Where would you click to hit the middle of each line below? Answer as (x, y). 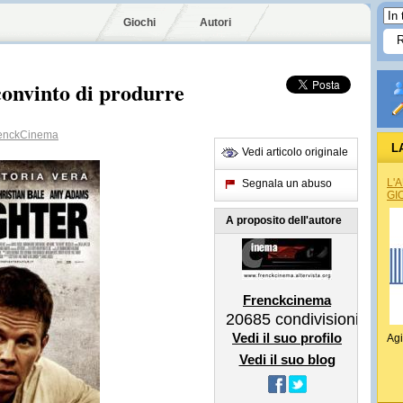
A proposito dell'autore (284, 220)
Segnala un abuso (287, 184)
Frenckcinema (287, 300)
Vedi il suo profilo (287, 338)
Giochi (139, 22)
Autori (215, 22)
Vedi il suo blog (287, 359)
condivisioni (315, 319)
